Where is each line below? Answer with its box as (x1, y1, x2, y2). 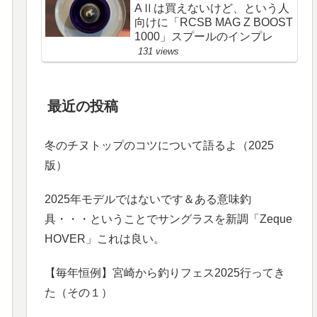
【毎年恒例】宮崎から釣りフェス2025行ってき (45, 266, 286, 279)
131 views (138, 45, 180, 57)
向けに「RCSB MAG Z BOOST (134, 16, 294, 28)
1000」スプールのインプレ (134, 30, 274, 42)
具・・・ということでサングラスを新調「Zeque (45, 212, 293, 225)
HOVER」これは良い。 (45, 232, 166, 245)
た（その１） (45, 286, 113, 299)
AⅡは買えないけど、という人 (134, 1, 290, 14)
